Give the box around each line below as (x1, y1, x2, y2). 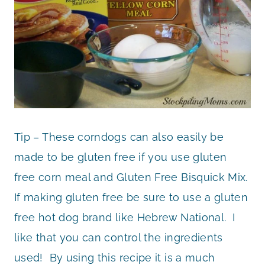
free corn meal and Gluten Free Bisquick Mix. (14, 170, 248, 183)
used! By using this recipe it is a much (14, 251, 215, 264)
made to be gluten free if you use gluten (14, 150, 227, 163)
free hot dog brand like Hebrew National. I (14, 211, 235, 224)
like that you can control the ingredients (14, 231, 223, 244)
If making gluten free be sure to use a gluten (14, 190, 248, 203)
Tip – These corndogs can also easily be (14, 130, 224, 143)
